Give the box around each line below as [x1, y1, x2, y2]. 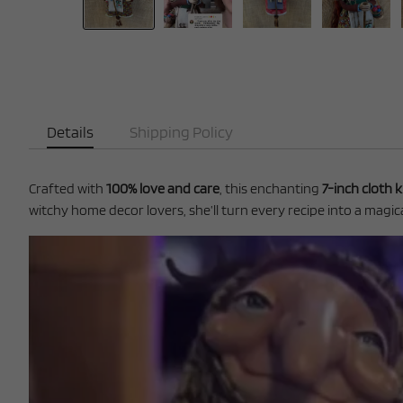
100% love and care [106, 180, 219, 197]
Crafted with [29, 180, 106, 197]
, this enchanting [219, 180, 322, 197]
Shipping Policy [130, 122, 233, 141]
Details [47, 122, 94, 141]
